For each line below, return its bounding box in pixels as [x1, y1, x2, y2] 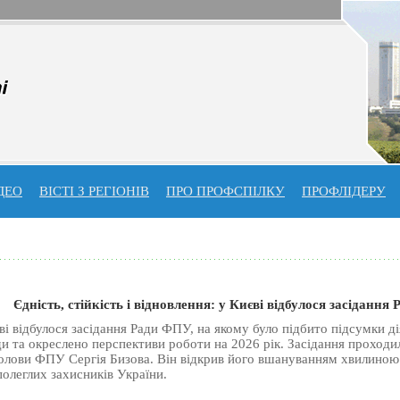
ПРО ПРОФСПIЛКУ [166, 184, 285, 198]
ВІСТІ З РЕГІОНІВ [39, 184, 149, 198]
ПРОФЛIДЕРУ [302, 184, 386, 198]
